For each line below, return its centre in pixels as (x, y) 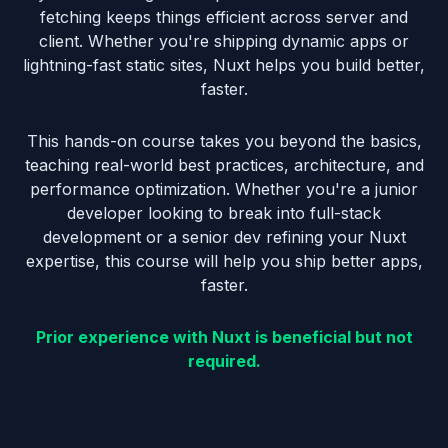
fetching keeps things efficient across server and (224, 16)
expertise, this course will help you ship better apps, (224, 260)
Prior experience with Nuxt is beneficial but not (224, 336)
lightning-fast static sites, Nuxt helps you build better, (224, 64)
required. (224, 360)
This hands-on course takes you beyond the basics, (224, 140)
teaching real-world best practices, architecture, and (224, 164)
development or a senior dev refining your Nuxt (224, 236)
